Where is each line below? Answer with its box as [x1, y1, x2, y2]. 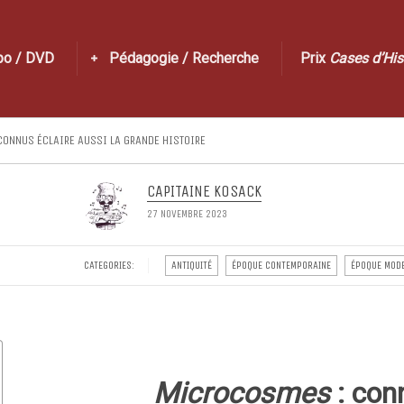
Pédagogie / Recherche [109, 50, 259, 67]
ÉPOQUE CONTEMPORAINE [231, 259, 331, 271]
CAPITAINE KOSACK [146, 181, 262, 201]
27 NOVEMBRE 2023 [146, 207, 227, 220]
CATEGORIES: [83, 258, 134, 271]
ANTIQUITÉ [170, 259, 212, 271]
